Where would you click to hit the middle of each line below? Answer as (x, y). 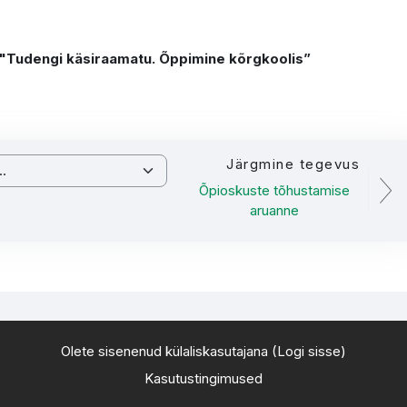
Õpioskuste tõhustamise (275, 190)
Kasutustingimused (203, 378)
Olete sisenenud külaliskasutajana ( (169, 351)
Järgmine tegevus (293, 164)
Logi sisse (308, 351)
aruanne (275, 210)
